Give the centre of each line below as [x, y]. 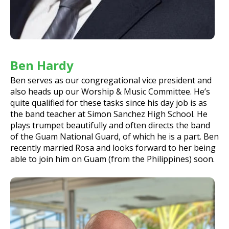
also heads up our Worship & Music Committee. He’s [110, 91]
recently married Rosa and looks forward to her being [113, 147]
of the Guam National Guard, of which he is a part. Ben [114, 136]
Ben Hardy [42, 65]
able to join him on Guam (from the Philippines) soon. [112, 159]
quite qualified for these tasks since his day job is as [109, 102]
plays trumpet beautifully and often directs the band [110, 125]
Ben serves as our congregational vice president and [111, 80]
